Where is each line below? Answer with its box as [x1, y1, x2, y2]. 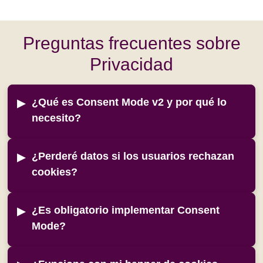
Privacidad [90, 55, 173, 75]
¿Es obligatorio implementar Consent [32, 204, 220, 217]
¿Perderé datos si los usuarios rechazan [32, 150, 235, 163]
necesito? [32, 112, 82, 124]
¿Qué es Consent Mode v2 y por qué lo [32, 96, 227, 109]
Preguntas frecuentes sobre [22, 33, 241, 53]
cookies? [32, 166, 78, 178]
